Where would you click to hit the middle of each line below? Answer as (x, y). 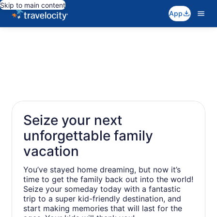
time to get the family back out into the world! (108, 179)
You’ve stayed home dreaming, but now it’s (102, 170)
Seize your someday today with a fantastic (102, 189)
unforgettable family (88, 136)
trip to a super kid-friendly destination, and (102, 199)
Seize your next (73, 120)
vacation (51, 151)
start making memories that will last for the (103, 208)
